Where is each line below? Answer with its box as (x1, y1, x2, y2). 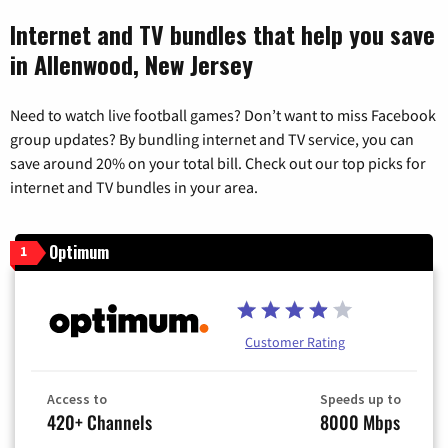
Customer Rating (245, 332, 345, 351)
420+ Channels (47, 408, 152, 435)
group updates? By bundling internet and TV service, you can (10, 129, 414, 150)
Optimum (49, 240, 109, 265)
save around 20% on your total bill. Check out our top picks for (10, 153, 426, 174)
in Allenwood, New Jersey (10, 46, 253, 83)
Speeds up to (320, 389, 401, 408)
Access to (47, 389, 107, 408)
